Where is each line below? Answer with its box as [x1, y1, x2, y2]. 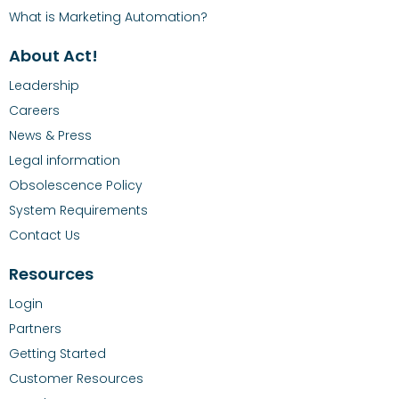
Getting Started [9, 345, 106, 363]
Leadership [9, 77, 79, 95]
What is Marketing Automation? [9, 8, 208, 27]
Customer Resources [9, 370, 143, 388]
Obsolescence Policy [9, 176, 142, 195]
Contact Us [9, 226, 80, 245]
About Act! [9, 45, 98, 68]
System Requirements [9, 201, 148, 220]
